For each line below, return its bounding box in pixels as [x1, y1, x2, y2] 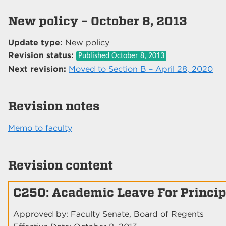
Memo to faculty [8, 123, 72, 133]
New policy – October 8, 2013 [8, 13, 187, 28]
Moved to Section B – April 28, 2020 [69, 64, 213, 74]
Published [78, 51, 111, 60]
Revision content [8, 157, 113, 173]
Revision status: [8, 50, 74, 60]
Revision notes [8, 98, 99, 114]
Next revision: [8, 64, 66, 74]
